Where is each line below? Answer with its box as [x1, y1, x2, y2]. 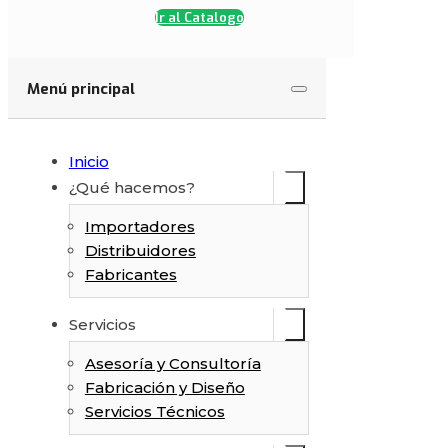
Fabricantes [84, 264, 177, 284]
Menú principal [27, 78, 136, 99]
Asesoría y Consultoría [84, 353, 261, 373]
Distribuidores [84, 240, 196, 260]
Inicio [68, 151, 109, 171]
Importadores [84, 216, 195, 236]
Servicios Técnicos [84, 401, 225, 421]
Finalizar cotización [21, 2, 170, 24]
